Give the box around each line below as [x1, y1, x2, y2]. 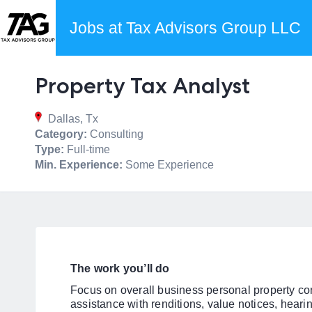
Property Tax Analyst [35, 72, 250, 99]
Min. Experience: [35, 159, 123, 171]
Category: [35, 128, 87, 140]
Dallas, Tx [45, 113, 98, 125]
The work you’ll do [70, 263, 170, 274]
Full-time [64, 143, 110, 155]
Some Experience [123, 159, 214, 171]
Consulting [87, 128, 143, 140]
